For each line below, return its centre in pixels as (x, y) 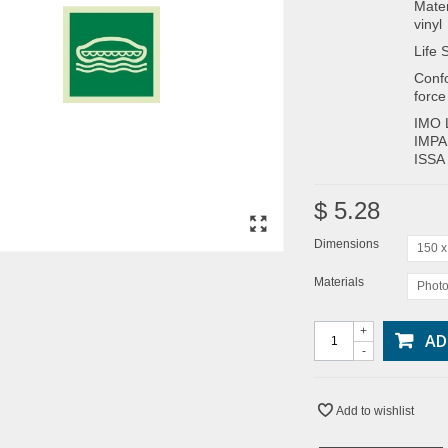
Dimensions (348, 243)
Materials (340, 281)
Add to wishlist (375, 410)
